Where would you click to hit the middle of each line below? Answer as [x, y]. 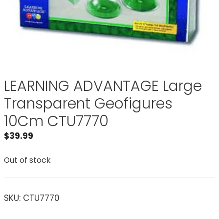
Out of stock [27, 160]
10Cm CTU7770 [56, 121]
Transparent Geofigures [88, 103]
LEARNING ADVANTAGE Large [103, 86]
